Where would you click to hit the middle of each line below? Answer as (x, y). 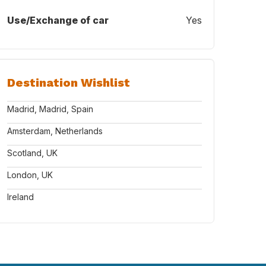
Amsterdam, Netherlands (55, 131)
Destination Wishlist (69, 83)
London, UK (30, 175)
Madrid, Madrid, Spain (50, 109)
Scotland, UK (32, 153)
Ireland (20, 197)
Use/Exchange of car (58, 20)
